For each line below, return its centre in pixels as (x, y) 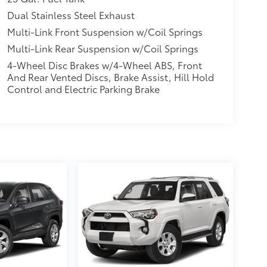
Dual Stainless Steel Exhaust (71, 15)
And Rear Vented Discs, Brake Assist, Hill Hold (110, 77)
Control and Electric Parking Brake (83, 89)
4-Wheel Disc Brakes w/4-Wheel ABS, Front (104, 65)
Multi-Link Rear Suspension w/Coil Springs (103, 48)
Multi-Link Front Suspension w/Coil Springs (105, 32)
